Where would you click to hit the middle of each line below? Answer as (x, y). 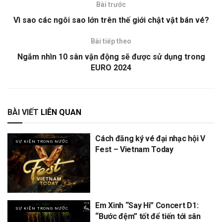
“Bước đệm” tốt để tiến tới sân (148, 216)
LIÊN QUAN (60, 112)
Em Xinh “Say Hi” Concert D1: (147, 205)
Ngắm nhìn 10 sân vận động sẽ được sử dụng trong (111, 57)
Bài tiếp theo (111, 41)
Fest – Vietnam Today (134, 150)
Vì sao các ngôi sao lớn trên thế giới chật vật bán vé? (111, 20)
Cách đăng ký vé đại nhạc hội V (150, 139)
